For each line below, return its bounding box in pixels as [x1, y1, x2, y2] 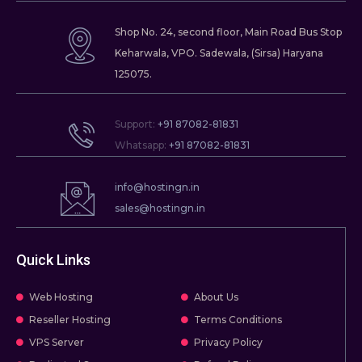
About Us [193, 290, 238, 303]
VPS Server [29, 335, 85, 348]
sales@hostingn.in [115, 201, 206, 214]
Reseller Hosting [29, 313, 112, 326]
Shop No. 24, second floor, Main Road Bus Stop [115, 25, 343, 38]
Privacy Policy [193, 335, 263, 348]
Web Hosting [29, 290, 94, 303]
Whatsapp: [115, 138, 170, 151]
